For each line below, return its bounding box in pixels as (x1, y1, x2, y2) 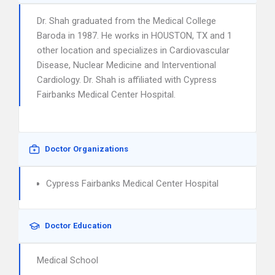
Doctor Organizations (45, 144, 128, 153)
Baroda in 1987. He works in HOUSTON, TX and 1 (37, 30, 232, 41)
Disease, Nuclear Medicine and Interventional (37, 60, 216, 71)
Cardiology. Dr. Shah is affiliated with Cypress (37, 74, 217, 85)
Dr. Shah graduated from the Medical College (37, 15, 216, 26)
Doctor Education (45, 221, 112, 230)
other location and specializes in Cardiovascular (37, 45, 230, 56)
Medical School (37, 255, 98, 266)
